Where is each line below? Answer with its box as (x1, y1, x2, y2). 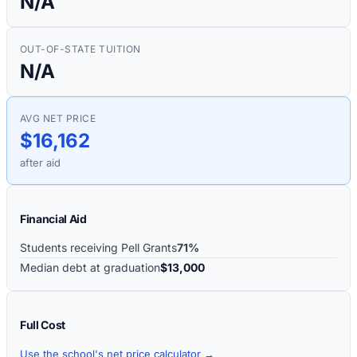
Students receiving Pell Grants (20, 240, 177, 254)
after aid (20, 155, 61, 169)
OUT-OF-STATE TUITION (20, 42, 141, 55)
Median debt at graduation (20, 260, 160, 274)
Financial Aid (20, 211, 87, 226)
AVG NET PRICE (20, 112, 96, 124)
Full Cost (20, 317, 65, 331)
